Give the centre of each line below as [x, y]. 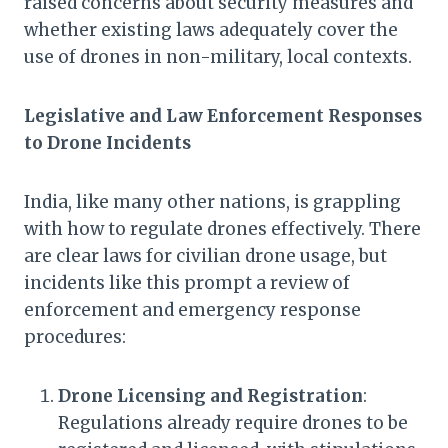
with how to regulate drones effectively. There [222, 229]
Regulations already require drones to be [233, 423]
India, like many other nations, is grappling [212, 202]
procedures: [75, 337]
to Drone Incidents [107, 143]
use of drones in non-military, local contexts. [218, 57]
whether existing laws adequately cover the [211, 30]
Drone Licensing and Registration [210, 396]
